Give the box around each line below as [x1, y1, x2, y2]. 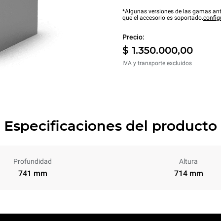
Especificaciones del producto [4, 117, 217, 134]
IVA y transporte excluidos [122, 60, 192, 67]
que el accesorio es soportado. [122, 14, 203, 21]
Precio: [122, 33, 145, 41]
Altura [179, 157, 198, 165]
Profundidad [13, 157, 52, 165]
